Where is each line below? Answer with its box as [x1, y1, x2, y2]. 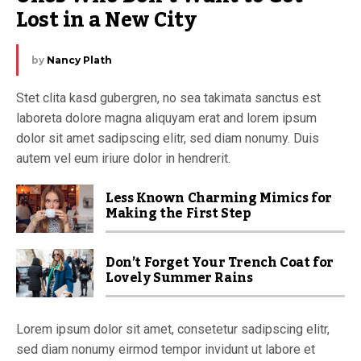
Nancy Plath [47, 54, 112, 66]
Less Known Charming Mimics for [106, 185, 333, 211]
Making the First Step [106, 201, 251, 226]
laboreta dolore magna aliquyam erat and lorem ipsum [16, 110, 317, 126]
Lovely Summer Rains [106, 265, 253, 291]
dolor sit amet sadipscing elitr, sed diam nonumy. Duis [16, 131, 319, 146]
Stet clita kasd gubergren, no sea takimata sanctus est [16, 90, 321, 106]
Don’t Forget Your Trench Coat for [106, 250, 334, 276]
